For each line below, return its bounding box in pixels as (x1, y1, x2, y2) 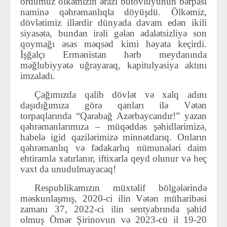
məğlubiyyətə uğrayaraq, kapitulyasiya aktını (20, 60, 207, 71)
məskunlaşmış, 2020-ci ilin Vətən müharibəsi (20, 193, 207, 204)
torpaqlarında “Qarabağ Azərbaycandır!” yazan (20, 110, 207, 122)
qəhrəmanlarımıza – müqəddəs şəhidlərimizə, (20, 121, 207, 132)
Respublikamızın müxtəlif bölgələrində (34, 182, 207, 194)
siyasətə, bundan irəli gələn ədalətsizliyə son (20, 28, 207, 39)
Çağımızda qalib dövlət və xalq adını (34, 89, 207, 100)
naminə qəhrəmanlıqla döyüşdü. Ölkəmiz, (20, 7, 207, 18)
